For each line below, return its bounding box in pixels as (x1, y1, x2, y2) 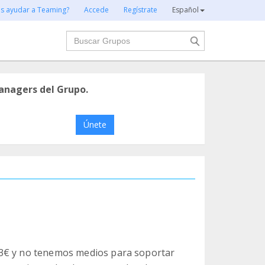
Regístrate (124, 5, 157, 15)
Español (172, 5, 199, 15)
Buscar (65, 30, 97, 43)
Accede (84, 5, 109, 15)
